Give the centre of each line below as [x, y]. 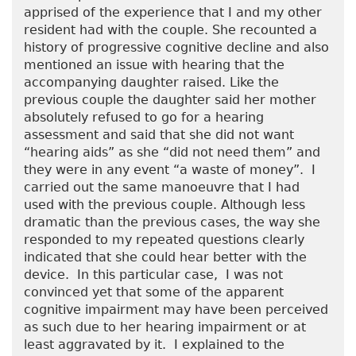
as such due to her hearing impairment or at [165, 327]
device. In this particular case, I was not [153, 275]
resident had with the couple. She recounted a [170, 30]
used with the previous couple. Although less [164, 205]
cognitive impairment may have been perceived [176, 310]
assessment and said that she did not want [159, 135]
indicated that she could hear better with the [165, 257]
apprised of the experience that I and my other [173, 13]
